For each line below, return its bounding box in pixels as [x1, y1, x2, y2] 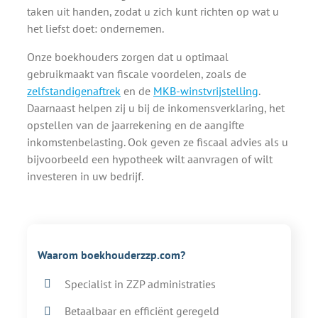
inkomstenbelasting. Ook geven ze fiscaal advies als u [27, 134, 288, 149]
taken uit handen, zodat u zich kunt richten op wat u [27, 4, 279, 18]
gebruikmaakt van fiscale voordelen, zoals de [27, 66, 246, 81]
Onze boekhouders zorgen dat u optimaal [27, 49, 229, 64]
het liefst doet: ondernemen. [27, 21, 164, 35]
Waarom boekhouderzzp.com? [38, 247, 185, 262]
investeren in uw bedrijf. [27, 168, 143, 183]
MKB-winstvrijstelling [153, 83, 258, 98]
